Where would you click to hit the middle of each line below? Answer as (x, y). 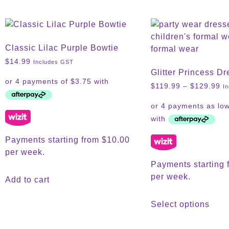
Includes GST (53, 62)
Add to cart (27, 179)
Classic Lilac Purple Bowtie (62, 48)
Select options (180, 204)
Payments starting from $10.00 (67, 140)
